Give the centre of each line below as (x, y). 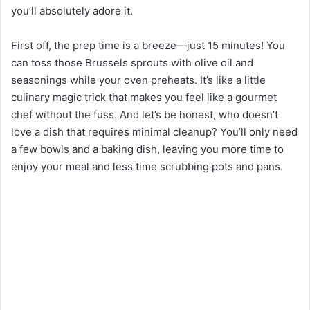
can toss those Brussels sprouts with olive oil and (132, 63)
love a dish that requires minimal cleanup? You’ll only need (154, 132)
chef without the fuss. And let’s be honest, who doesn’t (145, 115)
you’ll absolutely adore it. (72, 11)
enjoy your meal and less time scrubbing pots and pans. (147, 167)
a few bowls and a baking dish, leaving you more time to (147, 149)
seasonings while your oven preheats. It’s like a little (138, 80)
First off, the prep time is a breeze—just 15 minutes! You (148, 46)
